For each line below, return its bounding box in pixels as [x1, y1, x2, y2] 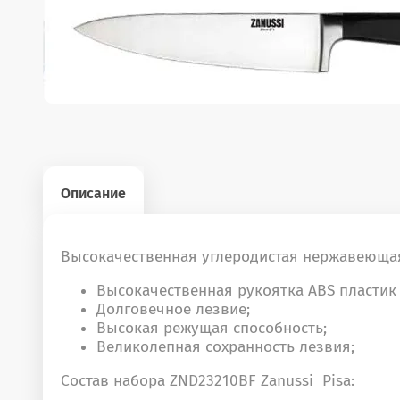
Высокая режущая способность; [96, 318, 327, 337]
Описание [61, 184, 126, 202]
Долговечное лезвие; [96, 299, 250, 319]
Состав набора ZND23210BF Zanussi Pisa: [61, 371, 354, 390]
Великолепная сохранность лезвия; [96, 337, 354, 356]
